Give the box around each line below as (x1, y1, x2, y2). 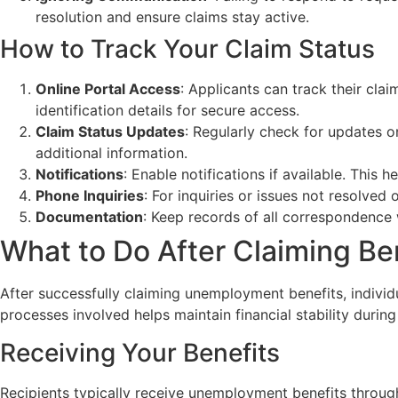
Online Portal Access (36, 80, 180, 99)
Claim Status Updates (36, 123, 185, 141)
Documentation (36, 208, 143, 227)
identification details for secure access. (36, 101, 299, 120)
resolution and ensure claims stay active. (36, 8, 309, 27)
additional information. (36, 144, 187, 163)
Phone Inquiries (36, 187, 144, 205)
